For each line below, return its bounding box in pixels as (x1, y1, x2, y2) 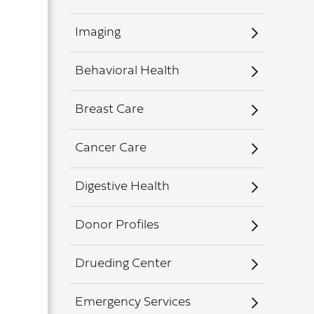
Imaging (74, 26, 121, 39)
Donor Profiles (74, 219, 159, 232)
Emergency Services (74, 296, 191, 309)
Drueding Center (74, 257, 172, 271)
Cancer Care (74, 142, 146, 155)
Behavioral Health (74, 64, 179, 78)
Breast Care (74, 103, 144, 116)
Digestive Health (74, 180, 170, 193)
